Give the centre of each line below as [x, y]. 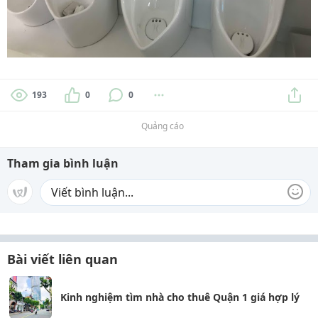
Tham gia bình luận [63, 163]
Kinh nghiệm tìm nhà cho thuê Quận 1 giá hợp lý [180, 297]
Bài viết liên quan [62, 259]
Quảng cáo [163, 126]
